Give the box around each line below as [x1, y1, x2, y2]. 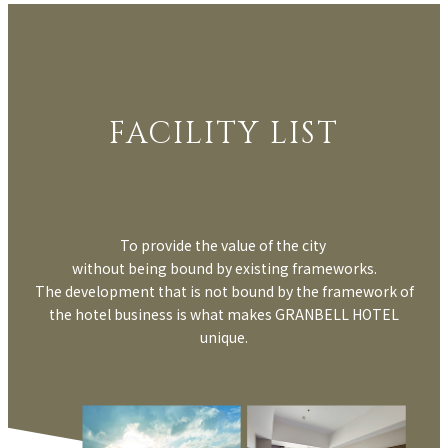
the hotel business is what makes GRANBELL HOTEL [49, 303, 399, 324]
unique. [200, 326, 248, 347]
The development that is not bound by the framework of [34, 280, 414, 301]
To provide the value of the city [119, 234, 329, 255]
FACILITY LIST [109, 113, 339, 154]
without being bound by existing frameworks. [71, 257, 377, 278]
